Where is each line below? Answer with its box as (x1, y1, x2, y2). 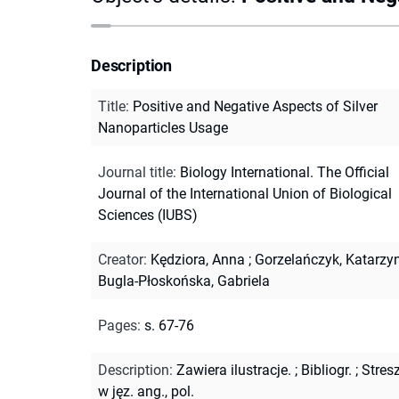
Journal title (98, 163, 173, 181)
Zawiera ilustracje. (176, 361, 291, 379)
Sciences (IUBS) (98, 206, 198, 224)
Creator (98, 250, 143, 268)
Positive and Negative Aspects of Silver (133, 97, 378, 115)
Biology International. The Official (180, 163, 389, 181)
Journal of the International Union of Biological (98, 184, 392, 202)
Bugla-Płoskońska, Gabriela (98, 272, 270, 289)
